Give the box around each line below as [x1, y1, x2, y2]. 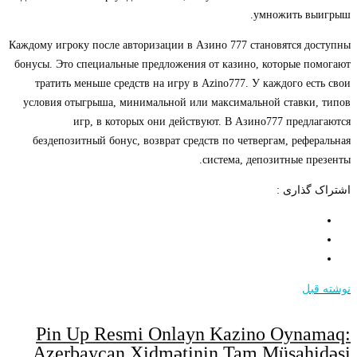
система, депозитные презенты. [202, 154, 351, 167]
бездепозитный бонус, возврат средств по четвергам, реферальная [33, 135, 351, 147]
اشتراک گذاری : [277, 184, 351, 197]
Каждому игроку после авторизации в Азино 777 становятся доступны [9, 39, 351, 52]
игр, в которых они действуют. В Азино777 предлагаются [73, 116, 351, 128]
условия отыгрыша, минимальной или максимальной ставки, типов [23, 96, 351, 109]
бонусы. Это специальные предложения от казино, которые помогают [14, 58, 351, 71]
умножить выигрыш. [253, 9, 351, 22]
